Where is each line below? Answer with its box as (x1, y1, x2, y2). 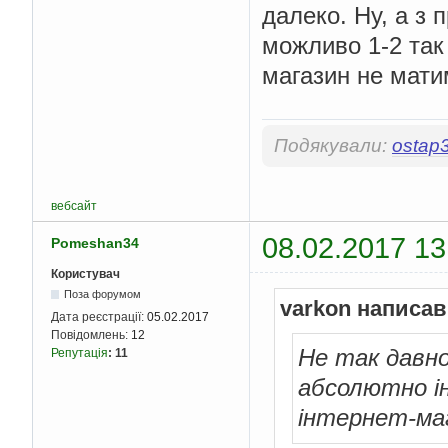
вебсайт (51, 199, 97, 214)
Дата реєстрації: (51, 309, 147, 324)
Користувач (51, 266, 120, 281)
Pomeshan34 (51, 234, 139, 251)
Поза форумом (64, 287, 142, 300)
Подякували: (274, 135, 392, 157)
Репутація (51, 345, 108, 360)
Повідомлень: (51, 327, 131, 342)
